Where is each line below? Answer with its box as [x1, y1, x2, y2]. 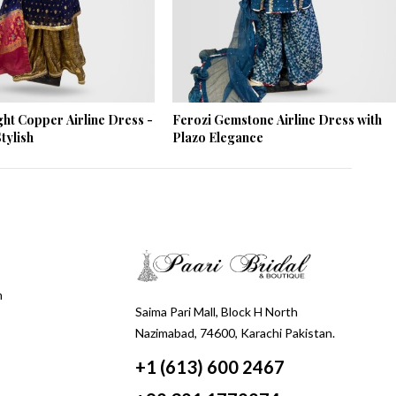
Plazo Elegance [172, 128, 264, 146]
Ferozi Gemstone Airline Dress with [172, 110, 383, 128]
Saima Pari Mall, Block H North [135, 303, 299, 319]
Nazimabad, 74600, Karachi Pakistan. [135, 324, 336, 340]
